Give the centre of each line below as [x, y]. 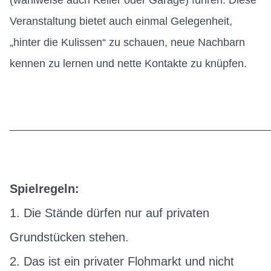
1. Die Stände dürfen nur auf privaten [109, 213]
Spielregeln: [44, 188]
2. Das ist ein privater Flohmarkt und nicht [122, 261]
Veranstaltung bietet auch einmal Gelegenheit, [121, 21]
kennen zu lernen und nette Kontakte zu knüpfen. [128, 63]
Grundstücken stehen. [69, 237]
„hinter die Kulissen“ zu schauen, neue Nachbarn [127, 42]
